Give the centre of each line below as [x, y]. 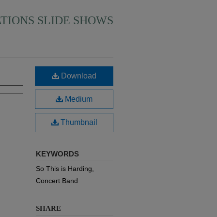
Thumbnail [78, 122]
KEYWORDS [57, 154]
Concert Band [57, 181]
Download [78, 76]
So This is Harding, [65, 169]
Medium [78, 99]
